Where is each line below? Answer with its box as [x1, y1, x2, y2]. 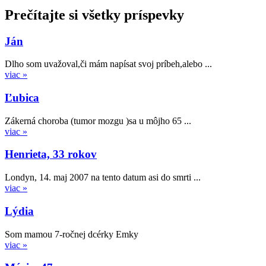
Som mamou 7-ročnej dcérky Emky [5, 229, 138, 239]
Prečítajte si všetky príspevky [5, 7, 184, 23]
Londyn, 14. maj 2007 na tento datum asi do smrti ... [5, 172, 201, 183]
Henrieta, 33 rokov [5, 148, 97, 161]
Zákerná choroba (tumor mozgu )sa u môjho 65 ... [5, 115, 191, 126]
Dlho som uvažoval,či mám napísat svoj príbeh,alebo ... [5, 59, 212, 69]
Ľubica [5, 91, 39, 104]
